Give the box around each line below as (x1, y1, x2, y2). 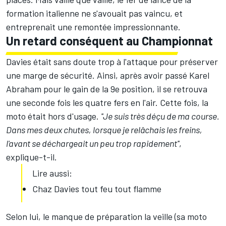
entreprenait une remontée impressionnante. (6, 21, 181, 33)
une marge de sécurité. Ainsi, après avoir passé (6, 70, 189, 81)
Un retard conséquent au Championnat (6, 33, 213, 48)
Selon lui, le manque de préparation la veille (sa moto (6, 211, 207, 222)
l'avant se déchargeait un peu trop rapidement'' (6, 138, 179, 149)
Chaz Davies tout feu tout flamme (32, 183, 161, 195)
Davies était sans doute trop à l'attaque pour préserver (6, 56, 218, 68)
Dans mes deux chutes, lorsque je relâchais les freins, (6, 124, 202, 136)
